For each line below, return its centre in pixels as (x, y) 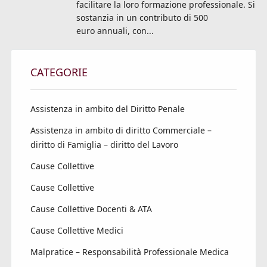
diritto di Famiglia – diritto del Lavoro (104, 145)
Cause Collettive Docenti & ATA (91, 209)
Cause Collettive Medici (77, 231)
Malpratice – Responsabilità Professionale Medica (129, 252)
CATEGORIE (59, 72)
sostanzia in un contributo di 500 (142, 18)
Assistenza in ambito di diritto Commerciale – (121, 131)
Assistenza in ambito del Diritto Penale (107, 109)
